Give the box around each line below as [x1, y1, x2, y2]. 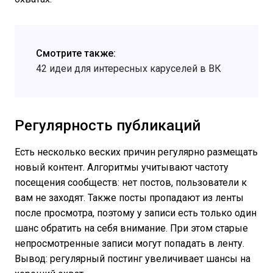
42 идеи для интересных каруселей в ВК [36, 63, 221, 75]
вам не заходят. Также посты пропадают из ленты [15, 192, 244, 204]
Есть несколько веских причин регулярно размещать [15, 146, 258, 158]
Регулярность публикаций [15, 117, 200, 135]
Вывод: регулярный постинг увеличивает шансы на [15, 253, 250, 265]
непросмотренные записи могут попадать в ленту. [15, 238, 244, 250]
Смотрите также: [36, 48, 116, 60]
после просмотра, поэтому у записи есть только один [15, 207, 257, 219]
